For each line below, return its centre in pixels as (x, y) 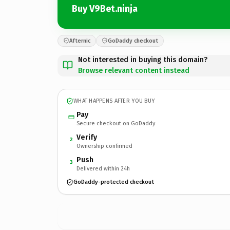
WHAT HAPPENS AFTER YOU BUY (114, 101)
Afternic (80, 41)
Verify (87, 137)
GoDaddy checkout (133, 41)
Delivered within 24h (103, 168)
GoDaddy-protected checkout (114, 182)
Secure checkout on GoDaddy (116, 123)
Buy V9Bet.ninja (105, 9)
